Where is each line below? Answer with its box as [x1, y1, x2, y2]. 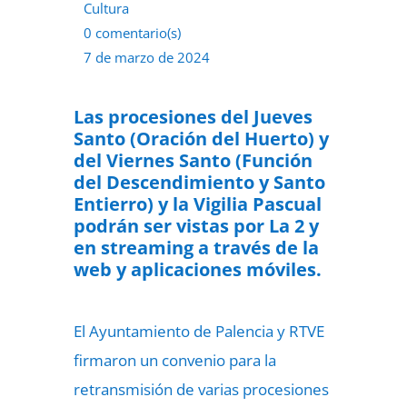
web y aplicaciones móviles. [73, 257, 322, 282]
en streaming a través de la [73, 235, 319, 260]
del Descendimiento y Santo [73, 170, 325, 194]
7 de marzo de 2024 [83, 48, 210, 66]
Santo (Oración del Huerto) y [73, 126, 329, 151]
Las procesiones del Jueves [73, 104, 313, 129]
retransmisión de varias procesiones [73, 379, 329, 400]
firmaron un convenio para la [73, 350, 276, 371]
